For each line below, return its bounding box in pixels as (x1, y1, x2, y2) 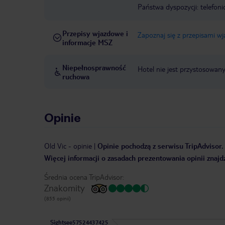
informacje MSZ (62, 38, 113, 47)
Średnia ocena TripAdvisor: (44, 172, 124, 182)
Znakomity (44, 182, 85, 194)
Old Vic (44, 141, 66, 151)
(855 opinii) (44, 195, 71, 202)
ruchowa (62, 72, 89, 81)
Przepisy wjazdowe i (62, 29, 128, 38)
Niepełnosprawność (62, 63, 126, 72)
